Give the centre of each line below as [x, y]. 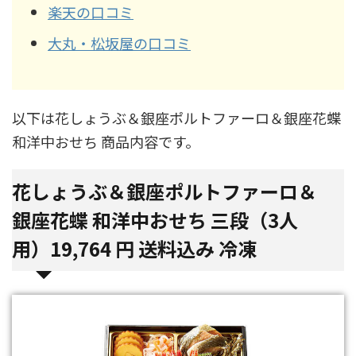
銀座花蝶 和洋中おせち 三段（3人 [155, 220]
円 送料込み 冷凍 [186, 248]
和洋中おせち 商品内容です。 [106, 141]
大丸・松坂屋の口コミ [119, 43]
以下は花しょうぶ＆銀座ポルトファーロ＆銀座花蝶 [176, 118]
